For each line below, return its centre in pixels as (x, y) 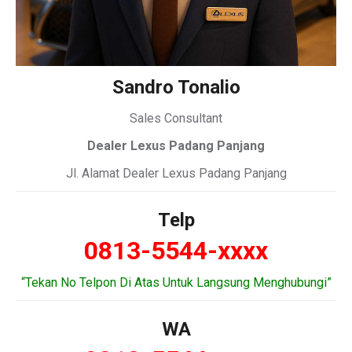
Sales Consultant (176, 118)
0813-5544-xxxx (176, 251)
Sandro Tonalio (176, 87)
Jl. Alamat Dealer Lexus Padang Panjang (176, 173)
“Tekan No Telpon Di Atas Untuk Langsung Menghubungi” (176, 282)
